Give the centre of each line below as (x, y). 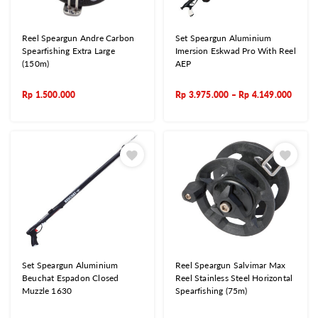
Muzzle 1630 (47, 290)
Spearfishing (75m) (212, 290)
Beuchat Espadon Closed (71, 278)
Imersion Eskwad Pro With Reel (236, 51)
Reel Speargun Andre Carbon (78, 38)
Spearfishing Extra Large (68, 51)
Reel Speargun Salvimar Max (231, 265)
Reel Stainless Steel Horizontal (234, 278)
